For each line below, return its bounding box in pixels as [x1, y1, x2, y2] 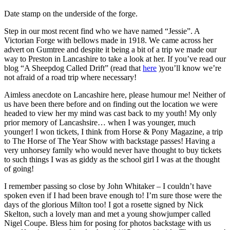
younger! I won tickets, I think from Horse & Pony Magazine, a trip [4, 127, 223, 136]
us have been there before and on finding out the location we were [4, 99, 218, 108]
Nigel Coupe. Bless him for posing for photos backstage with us [4, 218, 211, 227]
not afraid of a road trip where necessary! [4, 72, 137, 82]
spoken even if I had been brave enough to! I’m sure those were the [4, 190, 222, 200]
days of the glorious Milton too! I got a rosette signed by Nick [4, 200, 203, 209]
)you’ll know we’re [157, 63, 221, 72]
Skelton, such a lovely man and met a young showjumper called [4, 209, 210, 218]
